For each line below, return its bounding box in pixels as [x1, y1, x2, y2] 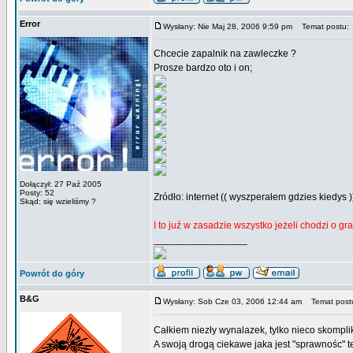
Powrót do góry [20, 269, 84, 278]
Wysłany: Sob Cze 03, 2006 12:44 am [163, 297, 302, 306]
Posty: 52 [20, 188, 54, 197]
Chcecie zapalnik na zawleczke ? [154, 48, 296, 59]
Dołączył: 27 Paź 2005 [20, 180, 102, 188]
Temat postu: [295, 22, 349, 31]
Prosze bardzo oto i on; [154, 62, 252, 73]
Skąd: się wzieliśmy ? [20, 197, 96, 206]
